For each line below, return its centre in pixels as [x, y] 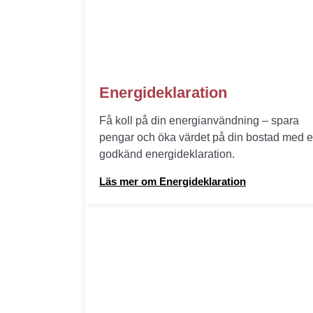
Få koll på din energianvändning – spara [199, 121]
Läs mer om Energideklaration [173, 181]
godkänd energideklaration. [167, 154]
